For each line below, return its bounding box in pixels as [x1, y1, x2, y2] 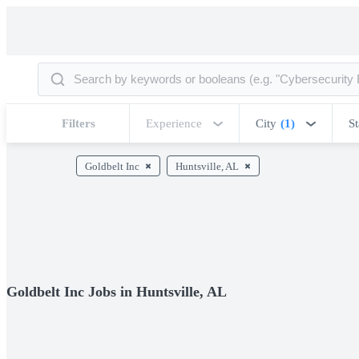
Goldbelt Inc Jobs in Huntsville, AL [6, 283, 227, 300]
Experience [146, 117, 202, 130]
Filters [62, 117, 95, 130]
